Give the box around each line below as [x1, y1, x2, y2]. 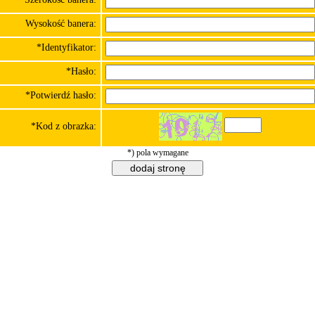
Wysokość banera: [25, 18, 96, 29]
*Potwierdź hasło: [25, 89, 96, 101]
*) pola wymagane [127, 147, 188, 157]
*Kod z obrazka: [31, 120, 96, 131]
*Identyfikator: [37, 41, 96, 53]
